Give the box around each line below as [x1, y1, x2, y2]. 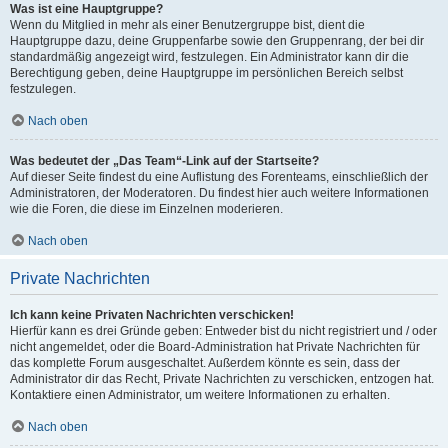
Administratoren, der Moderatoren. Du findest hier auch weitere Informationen [10, 186, 429, 200]
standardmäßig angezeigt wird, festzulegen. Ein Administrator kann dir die [10, 50, 409, 64]
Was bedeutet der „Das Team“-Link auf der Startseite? [10, 154, 319, 168]
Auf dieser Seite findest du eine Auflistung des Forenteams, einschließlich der [10, 170, 428, 184]
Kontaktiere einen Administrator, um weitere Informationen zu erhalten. [10, 388, 390, 402]
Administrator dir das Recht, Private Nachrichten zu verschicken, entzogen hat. [10, 372, 434, 386]
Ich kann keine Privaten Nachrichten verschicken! [10, 308, 294, 322]
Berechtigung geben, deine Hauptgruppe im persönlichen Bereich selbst [10, 66, 403, 80]
